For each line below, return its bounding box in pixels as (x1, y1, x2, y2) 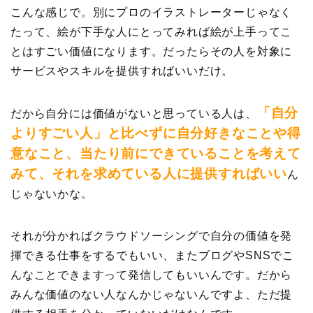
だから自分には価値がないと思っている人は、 (10, 107, 257, 119)
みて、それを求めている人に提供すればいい (10, 166, 287, 181)
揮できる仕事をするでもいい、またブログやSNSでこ (10, 249, 294, 261)
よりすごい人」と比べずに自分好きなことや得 (10, 125, 301, 140)
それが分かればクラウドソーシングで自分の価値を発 (10, 229, 293, 242)
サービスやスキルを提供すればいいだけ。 (10, 64, 234, 77)
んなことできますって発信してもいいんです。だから (10, 268, 293, 281)
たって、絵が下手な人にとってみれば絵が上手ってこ (10, 25, 293, 38)
